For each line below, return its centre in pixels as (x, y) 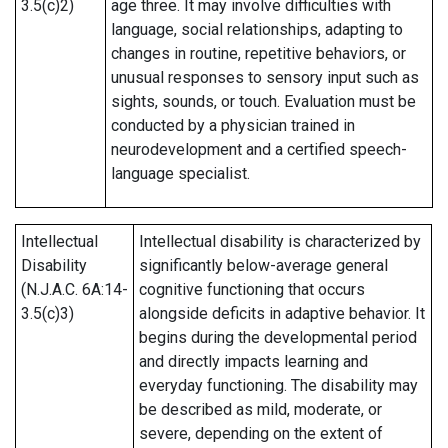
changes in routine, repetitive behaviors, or (258, 53)
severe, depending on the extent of (261, 433)
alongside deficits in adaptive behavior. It (282, 313)
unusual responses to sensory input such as (265, 77)
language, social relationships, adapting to (257, 29)
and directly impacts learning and (253, 361)
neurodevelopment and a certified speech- (259, 149)
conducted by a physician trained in (233, 125)
